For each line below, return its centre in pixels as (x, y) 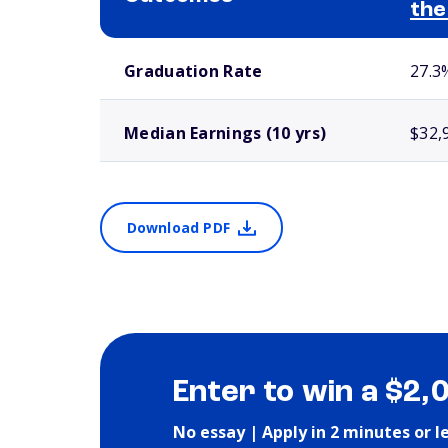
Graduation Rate (193, 71)
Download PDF (178, 227)
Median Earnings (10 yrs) (225, 133)
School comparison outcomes (169, 46)
